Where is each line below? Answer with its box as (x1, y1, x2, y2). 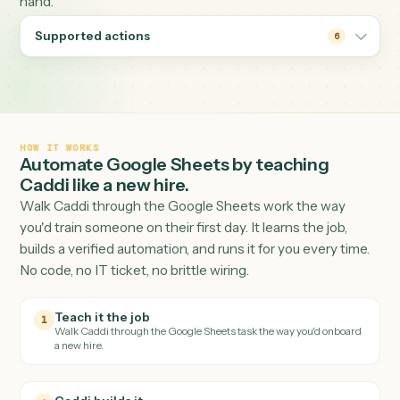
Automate (21, 214, 119, 239)
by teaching (254, 214, 366, 239)
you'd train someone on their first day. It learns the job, (21, 287, 387, 307)
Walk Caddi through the (21, 263, 187, 283)
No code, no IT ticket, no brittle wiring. (21, 335, 278, 354)
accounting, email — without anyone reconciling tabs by (21, 13, 397, 33)
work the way (289, 263, 385, 283)
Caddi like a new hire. (21, 237, 211, 262)
